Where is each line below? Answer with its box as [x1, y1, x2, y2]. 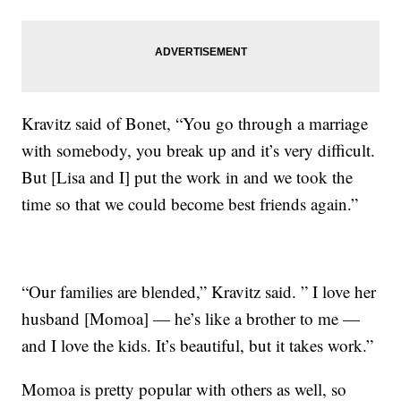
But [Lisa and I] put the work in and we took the [21, 166, 354, 188]
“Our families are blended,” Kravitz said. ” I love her [21, 280, 377, 303]
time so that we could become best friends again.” [21, 192, 359, 215]
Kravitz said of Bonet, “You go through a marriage [21, 112, 369, 134]
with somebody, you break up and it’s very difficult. [21, 139, 376, 161]
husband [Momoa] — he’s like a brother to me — [21, 307, 361, 329]
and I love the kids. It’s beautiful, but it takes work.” [21, 334, 374, 356]
